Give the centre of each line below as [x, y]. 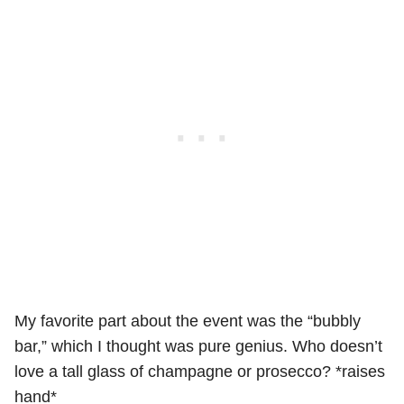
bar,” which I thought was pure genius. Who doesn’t [198, 346]
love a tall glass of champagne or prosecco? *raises [200, 371]
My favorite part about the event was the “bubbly [188, 321]
